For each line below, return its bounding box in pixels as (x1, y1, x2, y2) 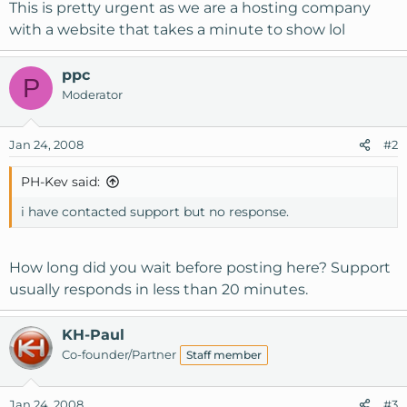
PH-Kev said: (21, 174, 100, 190)
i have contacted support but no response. (21, 203, 289, 220)
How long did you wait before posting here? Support (9, 259, 391, 276)
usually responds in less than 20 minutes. (9, 281, 308, 298)
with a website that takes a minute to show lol (9, 21, 345, 38)
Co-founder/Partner (62, 347, 176, 362)
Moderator (62, 87, 123, 102)
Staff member (186, 348, 262, 362)
